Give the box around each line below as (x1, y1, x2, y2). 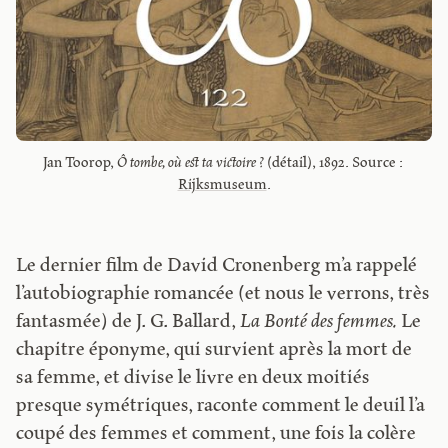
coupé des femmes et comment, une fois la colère (16, 424, 417, 446)
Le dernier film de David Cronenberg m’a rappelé (16, 256, 418, 278)
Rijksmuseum (177, 176, 267, 193)
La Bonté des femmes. (240, 312, 398, 334)
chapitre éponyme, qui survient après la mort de (16, 340, 413, 362)
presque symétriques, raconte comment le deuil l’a (16, 396, 426, 418)
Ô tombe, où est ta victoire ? (116, 154, 264, 171)
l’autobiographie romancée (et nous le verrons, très (16, 284, 431, 306)
